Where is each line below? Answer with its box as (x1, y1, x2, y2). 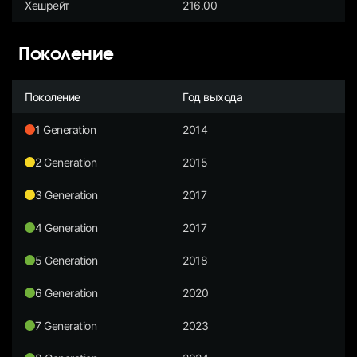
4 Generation (35, 220, 98, 234)
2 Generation (35, 155, 97, 169)
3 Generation (35, 187, 98, 202)
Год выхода (182, 89, 243, 104)
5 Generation (35, 253, 98, 267)
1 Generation (35, 122, 96, 136)
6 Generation (35, 285, 98, 300)
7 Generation (35, 318, 97, 332)
